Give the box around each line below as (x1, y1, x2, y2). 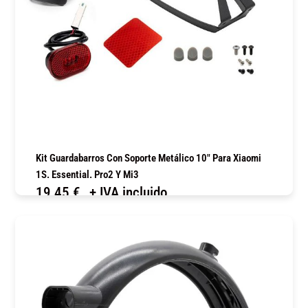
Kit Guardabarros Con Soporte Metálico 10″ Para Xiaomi (36, 151, 262, 164)
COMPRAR (130, 208, 178, 221)
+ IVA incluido (89, 184, 168, 201)
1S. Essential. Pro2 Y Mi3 (36, 168, 140, 181)
